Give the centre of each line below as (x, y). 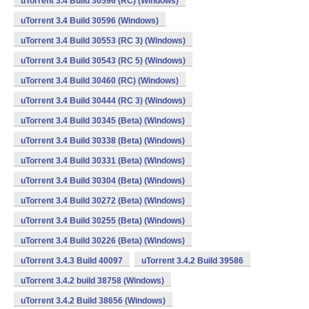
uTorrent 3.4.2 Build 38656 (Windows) (93, 301)
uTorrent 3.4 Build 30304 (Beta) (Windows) (103, 181)
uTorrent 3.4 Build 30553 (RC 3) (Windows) (103, 41)
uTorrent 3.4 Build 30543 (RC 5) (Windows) (103, 61)
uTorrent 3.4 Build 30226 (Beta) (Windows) (103, 241)
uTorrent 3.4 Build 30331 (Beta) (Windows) (103, 161)
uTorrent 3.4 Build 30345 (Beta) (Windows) (103, 121)
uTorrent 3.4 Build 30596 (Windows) (90, 21)
